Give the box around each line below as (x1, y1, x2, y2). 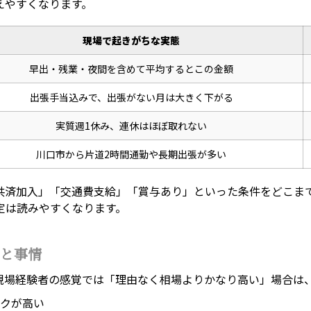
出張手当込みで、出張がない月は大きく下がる (29, 90, 233, 105)
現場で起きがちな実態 (83, 33, 180, 48)
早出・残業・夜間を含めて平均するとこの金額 (29, 62, 233, 76)
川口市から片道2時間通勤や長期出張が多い (36, 147, 226, 162)
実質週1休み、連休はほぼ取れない (56, 119, 207, 133)
